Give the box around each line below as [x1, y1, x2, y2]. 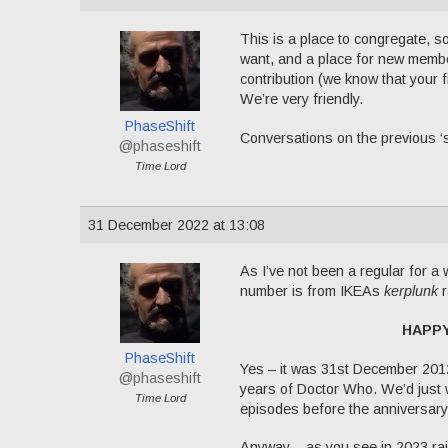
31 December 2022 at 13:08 [88, 217, 265, 234]
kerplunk [384, 283, 438, 300]
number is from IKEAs [240, 283, 384, 300]
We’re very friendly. [240, 91, 363, 108]
